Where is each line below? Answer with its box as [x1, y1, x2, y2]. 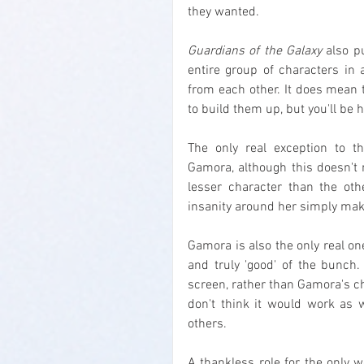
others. [188, 316, 227, 333]
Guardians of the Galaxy [188, 43, 323, 60]
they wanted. [188, 4, 259, 21]
